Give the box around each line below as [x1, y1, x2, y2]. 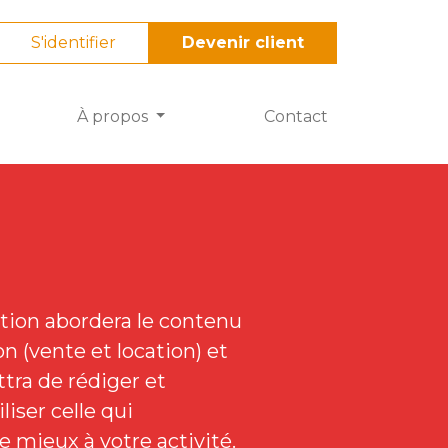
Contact [264, 107, 328, 127]
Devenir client [182, 32, 304, 52]
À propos [76, 107, 152, 127]
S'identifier [31, 32, 116, 52]
